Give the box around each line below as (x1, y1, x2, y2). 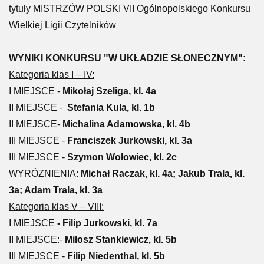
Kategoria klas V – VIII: (9, 202, 104, 212)
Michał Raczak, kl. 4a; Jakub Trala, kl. (78, 169, 245, 179)
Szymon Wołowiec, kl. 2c (67, 152, 177, 162)
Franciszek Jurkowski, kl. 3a (67, 136, 192, 146)
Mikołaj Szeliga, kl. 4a (62, 86, 156, 96)
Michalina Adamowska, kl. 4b (62, 119, 190, 129)
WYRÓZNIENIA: (9, 169, 78, 179)
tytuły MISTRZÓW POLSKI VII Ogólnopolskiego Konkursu (9, 4, 250, 14)
